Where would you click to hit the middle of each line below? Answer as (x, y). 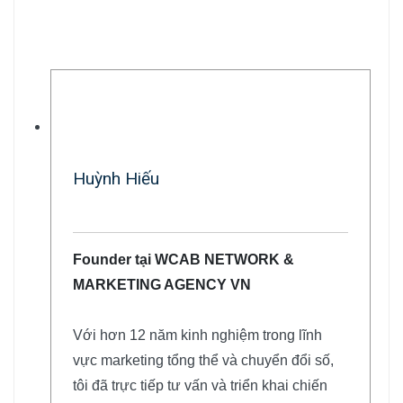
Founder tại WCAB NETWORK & (184, 260)
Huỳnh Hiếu (116, 179)
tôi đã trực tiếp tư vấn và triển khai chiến (200, 386)
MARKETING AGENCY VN (162, 285)
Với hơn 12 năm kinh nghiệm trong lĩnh (197, 336)
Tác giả (65, 36)
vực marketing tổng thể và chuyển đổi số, (203, 361)
